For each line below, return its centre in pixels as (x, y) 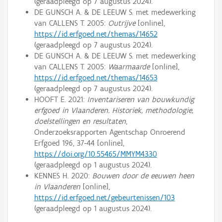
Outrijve (121, 23)
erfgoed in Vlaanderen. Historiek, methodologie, (113, 111)
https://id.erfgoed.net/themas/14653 (96, 78)
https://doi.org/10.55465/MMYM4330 (95, 154)
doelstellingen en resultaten (80, 121)
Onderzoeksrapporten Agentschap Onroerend (110, 132)
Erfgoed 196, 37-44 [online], (79, 143)
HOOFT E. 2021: (60, 100)
